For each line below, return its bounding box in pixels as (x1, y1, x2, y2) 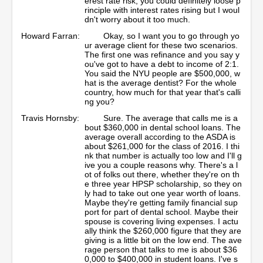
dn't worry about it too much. (85, 14, 190, 24)
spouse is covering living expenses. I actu (85, 216, 238, 226)
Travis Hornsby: (21, 113, 79, 123)
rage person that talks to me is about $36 (85, 244, 237, 254)
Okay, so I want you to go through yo (103, 31, 240, 41)
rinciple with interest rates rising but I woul (85, 5, 240, 15)
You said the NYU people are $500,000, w (85, 68, 240, 78)
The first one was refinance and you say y (85, 49, 240, 59)
